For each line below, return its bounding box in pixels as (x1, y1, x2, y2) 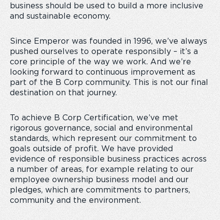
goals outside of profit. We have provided (10, 145, 173, 153)
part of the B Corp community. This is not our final (10, 79, 208, 86)
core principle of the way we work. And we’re (10, 58, 191, 66)
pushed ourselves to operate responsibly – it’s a (10, 48, 198, 55)
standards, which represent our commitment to (10, 135, 197, 142)
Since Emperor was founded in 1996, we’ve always (10, 37, 207, 45)
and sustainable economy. (10, 12, 110, 20)
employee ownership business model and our (10, 176, 189, 184)
